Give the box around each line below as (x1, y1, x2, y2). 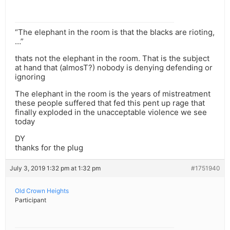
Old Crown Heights (15, 187, 69, 195)
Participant (15, 196, 46, 204)
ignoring (15, 72, 45, 82)
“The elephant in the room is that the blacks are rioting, (15, 27, 215, 37)
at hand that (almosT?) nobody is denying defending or (15, 63, 213, 73)
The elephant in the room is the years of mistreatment (15, 89, 210, 99)
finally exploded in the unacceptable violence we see (15, 107, 207, 118)
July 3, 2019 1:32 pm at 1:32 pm (10, 164, 101, 172)
